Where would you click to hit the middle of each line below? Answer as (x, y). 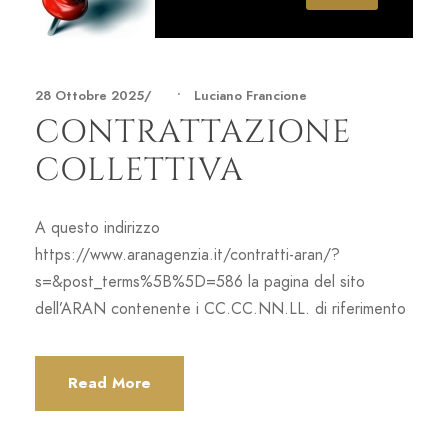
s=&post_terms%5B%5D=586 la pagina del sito (200, 281)
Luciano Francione (250, 95)
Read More (109, 382)
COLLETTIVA (139, 170)
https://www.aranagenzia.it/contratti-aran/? (187, 254)
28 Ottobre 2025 (89, 95)
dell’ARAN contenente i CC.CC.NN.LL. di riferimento (220, 308)
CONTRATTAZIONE (193, 132)
